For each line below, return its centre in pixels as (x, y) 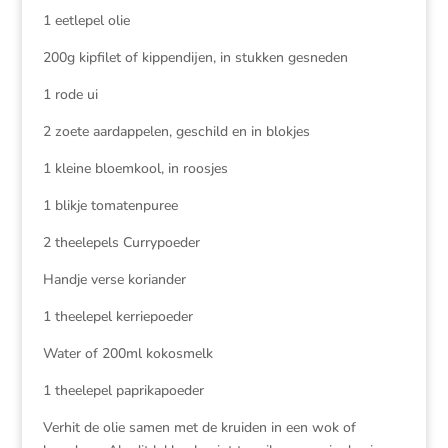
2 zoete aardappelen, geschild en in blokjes (176, 131)
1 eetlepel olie (86, 20)
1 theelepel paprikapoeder (123, 390)
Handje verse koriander (114, 279)
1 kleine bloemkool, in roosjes (135, 168)
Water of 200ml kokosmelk (127, 353)
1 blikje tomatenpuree (110, 205)
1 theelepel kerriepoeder (117, 316)
